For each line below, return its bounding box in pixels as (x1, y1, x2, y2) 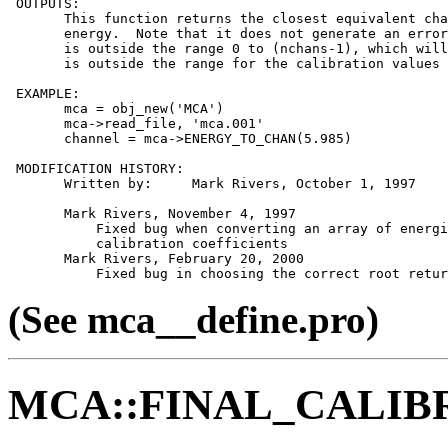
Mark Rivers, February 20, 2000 (8, 250, 304, 266)
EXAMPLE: (8, 85, 80, 101)
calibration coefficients (8, 235, 288, 251)
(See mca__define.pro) (8, 297, 379, 341)
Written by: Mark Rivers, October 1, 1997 (8, 175, 416, 191)
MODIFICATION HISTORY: (8, 160, 184, 176)
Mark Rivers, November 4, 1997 (8, 205, 296, 221)
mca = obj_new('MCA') (8, 100, 224, 116)
